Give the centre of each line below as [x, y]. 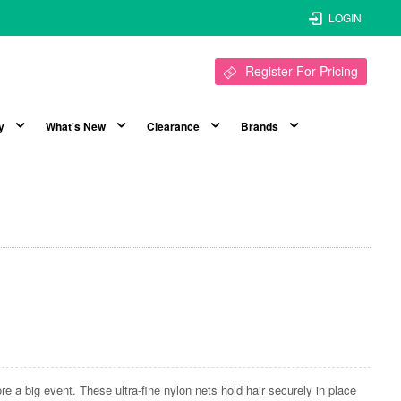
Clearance [173, 127]
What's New [75, 127]
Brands [259, 127]
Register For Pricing [301, 71]
